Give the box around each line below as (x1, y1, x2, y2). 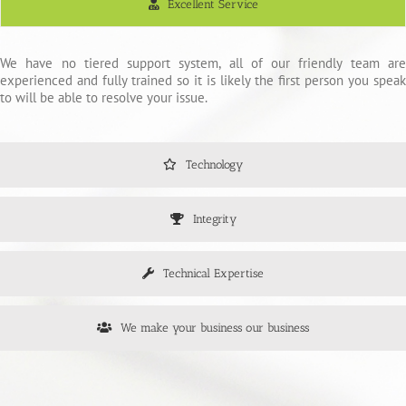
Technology (186, 157, 243, 171)
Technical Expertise (163, 266, 264, 280)
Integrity (192, 211, 237, 226)
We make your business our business (121, 320, 309, 334)
